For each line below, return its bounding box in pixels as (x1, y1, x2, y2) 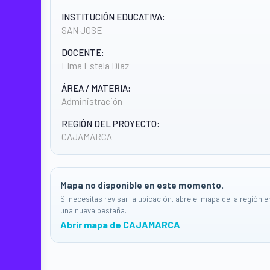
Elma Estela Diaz (61, 60, 129, 71)
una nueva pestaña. (60, 206, 127, 215)
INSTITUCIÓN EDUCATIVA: (61, 11, 165, 22)
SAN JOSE (61, 25, 102, 36)
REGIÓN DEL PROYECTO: (61, 118, 160, 129)
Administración (61, 96, 122, 107)
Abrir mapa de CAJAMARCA (60, 219, 180, 230)
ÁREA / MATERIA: (61, 83, 131, 93)
